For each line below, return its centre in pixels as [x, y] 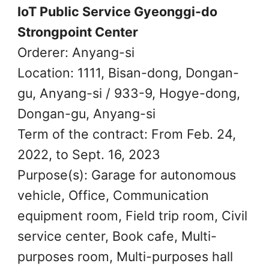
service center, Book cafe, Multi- [117, 236]
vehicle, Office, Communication [113, 195]
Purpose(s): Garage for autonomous [126, 174]
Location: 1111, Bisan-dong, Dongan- [128, 72]
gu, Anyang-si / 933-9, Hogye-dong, [128, 93]
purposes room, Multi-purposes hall [125, 256]
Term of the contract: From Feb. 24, [126, 134]
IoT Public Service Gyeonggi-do [117, 11]
